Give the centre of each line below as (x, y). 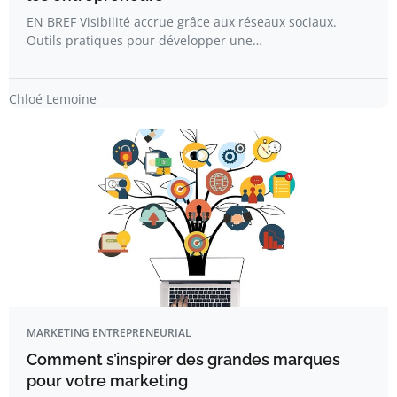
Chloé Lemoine (53, 99)
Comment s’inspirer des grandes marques (183, 359)
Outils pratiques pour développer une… (144, 40)
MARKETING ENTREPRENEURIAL (109, 333)
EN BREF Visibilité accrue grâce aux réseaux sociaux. (182, 22)
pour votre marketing (107, 381)
